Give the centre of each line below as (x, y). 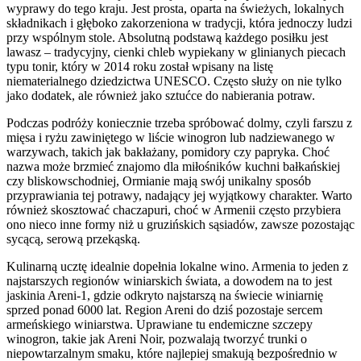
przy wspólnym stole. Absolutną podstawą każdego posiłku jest (167, 37)
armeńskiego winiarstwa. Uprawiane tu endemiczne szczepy (160, 324)
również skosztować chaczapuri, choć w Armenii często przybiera (174, 210)
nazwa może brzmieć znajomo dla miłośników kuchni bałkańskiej (173, 166)
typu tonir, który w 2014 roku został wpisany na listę (140, 66)
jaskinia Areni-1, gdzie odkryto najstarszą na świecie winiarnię (165, 295)
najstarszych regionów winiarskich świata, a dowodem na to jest (169, 280)
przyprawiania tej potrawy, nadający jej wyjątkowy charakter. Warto (179, 195)
